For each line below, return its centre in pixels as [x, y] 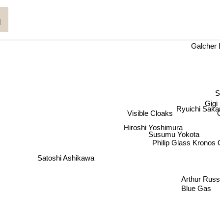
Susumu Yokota [173, 134]
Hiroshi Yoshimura [152, 126]
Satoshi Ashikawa [67, 158]
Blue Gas [200, 190]
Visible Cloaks [147, 114]
